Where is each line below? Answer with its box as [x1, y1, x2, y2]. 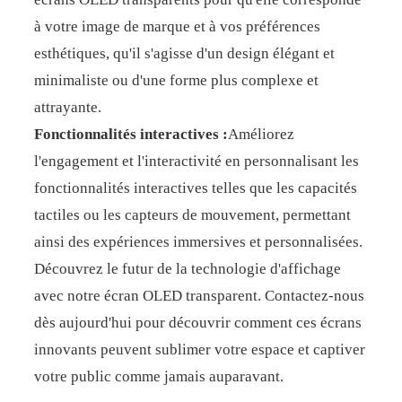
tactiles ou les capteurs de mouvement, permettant [33, 206, 351, 223]
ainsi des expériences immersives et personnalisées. [33, 233, 363, 250]
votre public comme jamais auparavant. [33, 368, 284, 385]
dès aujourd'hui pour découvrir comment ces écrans [33, 314, 362, 331]
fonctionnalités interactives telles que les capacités [33, 179, 357, 197]
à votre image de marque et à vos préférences [33, 18, 320, 35]
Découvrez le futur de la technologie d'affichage [33, 260, 341, 277]
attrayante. [33, 99, 101, 116]
